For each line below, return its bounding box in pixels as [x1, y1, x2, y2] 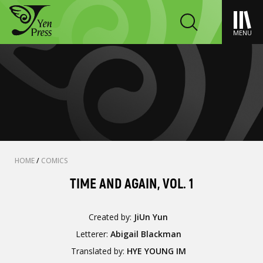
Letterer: [75, 228, 110, 240]
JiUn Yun [134, 211, 168, 222]
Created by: [89, 211, 134, 222]
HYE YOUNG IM [126, 245, 186, 257]
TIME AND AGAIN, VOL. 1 [70, 176, 193, 193]
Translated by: [70, 245, 127, 257]
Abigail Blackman [110, 228, 181, 240]
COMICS [41, 156, 68, 166]
